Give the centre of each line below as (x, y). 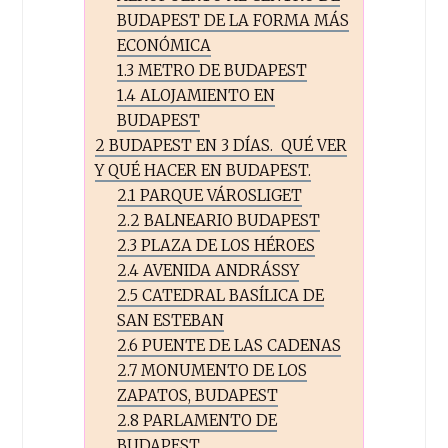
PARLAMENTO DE (208, 420)
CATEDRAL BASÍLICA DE (231, 295)
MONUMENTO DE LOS (222, 370)
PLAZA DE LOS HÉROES (226, 245)
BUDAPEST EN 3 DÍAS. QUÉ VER (225, 145)
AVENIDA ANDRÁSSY (219, 270)
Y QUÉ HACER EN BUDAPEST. (202, 170)
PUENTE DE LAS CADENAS (240, 345)
